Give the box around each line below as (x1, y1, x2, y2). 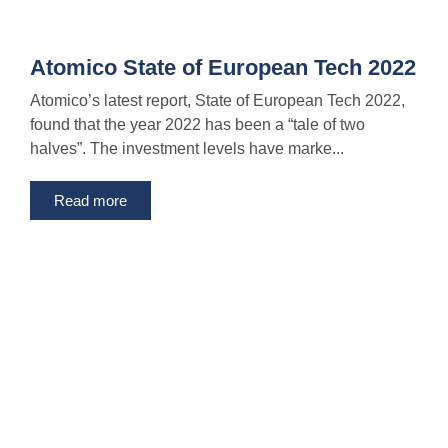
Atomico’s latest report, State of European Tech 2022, (30, 92, 405, 110)
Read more (54, 192, 127, 210)
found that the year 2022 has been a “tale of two (30, 116, 365, 134)
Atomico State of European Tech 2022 (30, 55, 416, 81)
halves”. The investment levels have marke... (30, 140, 344, 158)
